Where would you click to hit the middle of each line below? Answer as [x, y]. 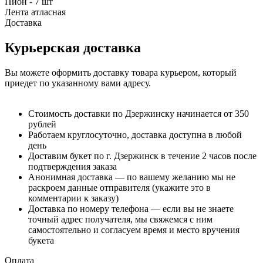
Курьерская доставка [73, 47]
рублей [42, 124]
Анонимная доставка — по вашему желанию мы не [132, 177]
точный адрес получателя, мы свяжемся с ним [120, 219]
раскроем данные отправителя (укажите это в [119, 187]
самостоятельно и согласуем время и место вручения [134, 230]
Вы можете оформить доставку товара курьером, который [121, 72]
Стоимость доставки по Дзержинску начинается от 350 [139, 113]
